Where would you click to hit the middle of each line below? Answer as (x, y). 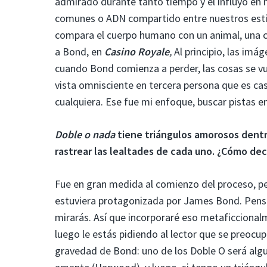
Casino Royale (137, 51)
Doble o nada (85, 134)
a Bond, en (80, 51)
